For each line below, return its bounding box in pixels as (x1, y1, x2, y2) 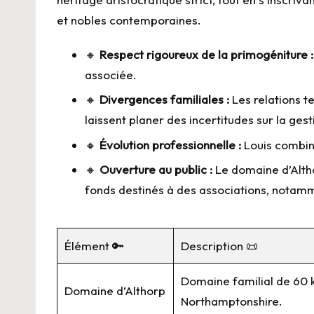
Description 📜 (181, 238, 259, 254)
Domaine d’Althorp (64, 283, 166, 299)
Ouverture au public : (100, 162, 212, 177)
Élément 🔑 (64, 238, 125, 254)
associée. (85, 67, 137, 83)
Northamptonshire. (181, 294, 283, 309)
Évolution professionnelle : (100, 137, 241, 152)
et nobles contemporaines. (57, 13, 201, 28)
